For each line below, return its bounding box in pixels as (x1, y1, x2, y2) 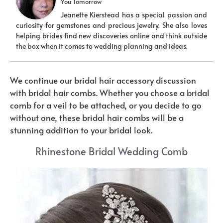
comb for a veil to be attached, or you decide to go (10, 99, 202, 111)
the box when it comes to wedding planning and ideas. (16, 41, 188, 51)
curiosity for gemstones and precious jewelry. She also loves (16, 20, 207, 30)
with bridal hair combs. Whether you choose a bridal (10, 87, 210, 99)
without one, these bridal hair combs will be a (10, 111, 184, 124)
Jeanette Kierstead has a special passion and (61, 10, 207, 20)
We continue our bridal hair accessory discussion (10, 74, 196, 87)
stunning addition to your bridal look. (10, 124, 152, 136)
